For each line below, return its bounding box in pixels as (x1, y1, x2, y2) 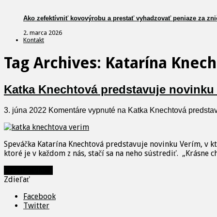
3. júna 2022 (4, 106, 46, 114)
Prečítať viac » (4, 165, 53, 175)
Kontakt (23, 36, 44, 44)
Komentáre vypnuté (48, 106, 115, 114)
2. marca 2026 (23, 29, 62, 36)
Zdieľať (4, 174, 30, 184)
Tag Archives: (4, 54, 105, 73)
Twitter (23, 201, 49, 210)
